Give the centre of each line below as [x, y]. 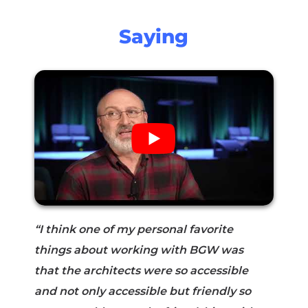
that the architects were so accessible [141, 270]
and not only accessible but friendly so [142, 291]
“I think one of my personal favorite [133, 229]
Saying [154, 37]
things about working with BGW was [139, 250]
